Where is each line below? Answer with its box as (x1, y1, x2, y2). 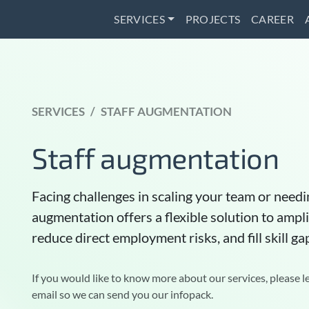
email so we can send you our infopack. (32, 288, 213, 301)
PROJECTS (185, 12, 241, 26)
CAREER (251, 12, 295, 26)
